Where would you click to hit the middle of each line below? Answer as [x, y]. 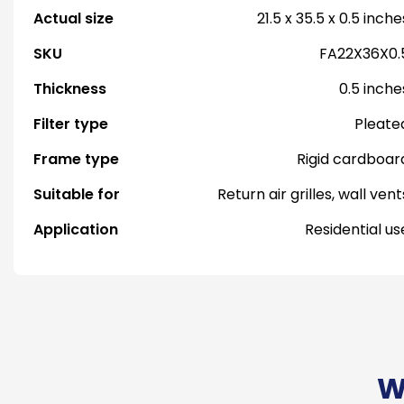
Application [76, 230]
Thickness [70, 89]
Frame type [76, 159]
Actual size [73, 18]
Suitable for [77, 194]
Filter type [71, 124]
